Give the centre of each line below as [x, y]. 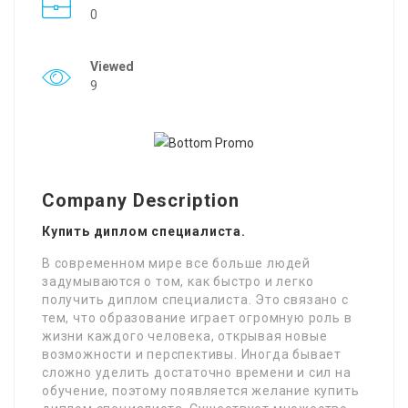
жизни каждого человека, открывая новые [185, 336]
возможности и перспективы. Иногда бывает [192, 354]
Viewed [112, 66]
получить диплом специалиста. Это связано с [195, 300]
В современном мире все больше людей [176, 263]
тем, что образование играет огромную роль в [197, 318]
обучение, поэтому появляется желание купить [201, 391]
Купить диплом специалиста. [144, 231]
